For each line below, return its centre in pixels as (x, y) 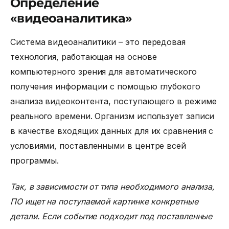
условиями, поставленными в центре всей (98, 146)
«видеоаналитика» (71, 18)
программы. (35, 161)
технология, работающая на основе (84, 57)
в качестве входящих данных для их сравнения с (112, 131)
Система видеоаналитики (63, 42)
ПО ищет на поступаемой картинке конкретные (104, 202)
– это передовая (151, 42)
